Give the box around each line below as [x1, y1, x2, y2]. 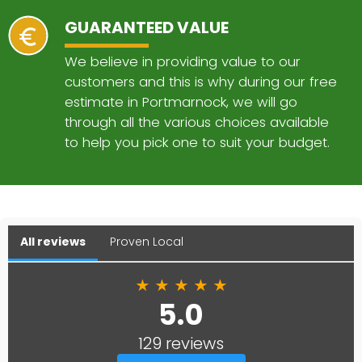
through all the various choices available [65, 112, 329, 132]
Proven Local [110, 233, 183, 250]
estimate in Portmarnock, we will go [65, 92, 297, 112]
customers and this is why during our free [65, 72, 337, 91]
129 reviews [138, 331, 224, 355]
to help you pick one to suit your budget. [65, 133, 330, 152]
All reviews [20, 233, 86, 250]
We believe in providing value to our [65, 52, 301, 71]
